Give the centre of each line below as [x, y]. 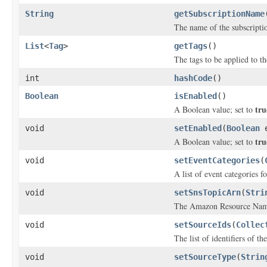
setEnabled [198, 128]
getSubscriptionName [219, 14]
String [39, 14]
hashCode [193, 78]
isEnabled [195, 96]
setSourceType [205, 257]
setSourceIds [203, 225]
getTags [191, 46]
